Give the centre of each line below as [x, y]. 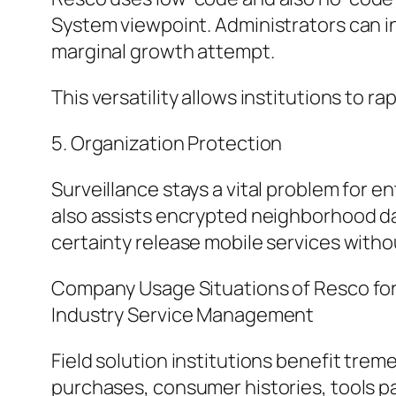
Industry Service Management [183, 315]
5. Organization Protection [167, 144]
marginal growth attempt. [163, 52]
